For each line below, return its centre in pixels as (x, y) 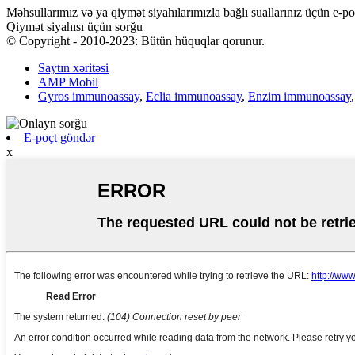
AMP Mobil (68, 82)
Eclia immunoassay (194, 96)
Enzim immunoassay (300, 96)
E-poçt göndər (59, 137)
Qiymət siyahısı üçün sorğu (74, 26)
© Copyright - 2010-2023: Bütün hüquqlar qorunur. (136, 40)
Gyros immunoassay (89, 96)
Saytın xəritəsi (73, 67)
